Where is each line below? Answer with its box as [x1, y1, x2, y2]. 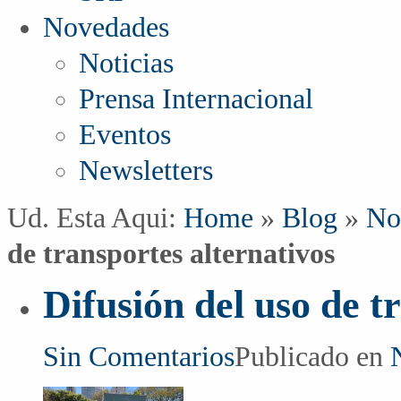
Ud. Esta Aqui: [7, 202, 183, 234]
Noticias [79, 47, 174, 79]
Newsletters [79, 155, 213, 186]
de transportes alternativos [7, 238, 335, 269]
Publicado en [235, 340, 390, 372]
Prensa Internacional [79, 83, 313, 115]
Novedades [43, 12, 169, 43]
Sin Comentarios [43, 340, 235, 372]
